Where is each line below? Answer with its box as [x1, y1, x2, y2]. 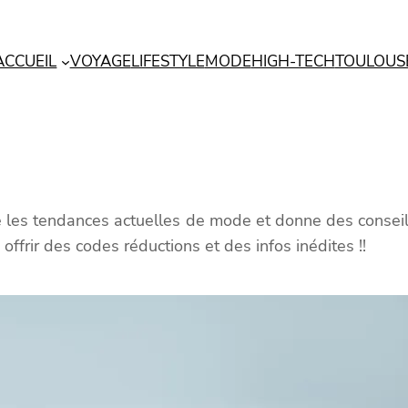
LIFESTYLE [130, 51, 205, 72]
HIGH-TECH [250, 51, 335, 72]
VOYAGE [69, 51, 131, 72]
